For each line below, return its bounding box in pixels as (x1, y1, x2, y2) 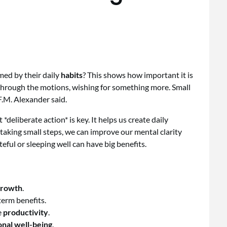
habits (61, 70, 83, 80)
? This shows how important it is (83, 70, 193, 80)
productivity (3, 207, 48, 217)
